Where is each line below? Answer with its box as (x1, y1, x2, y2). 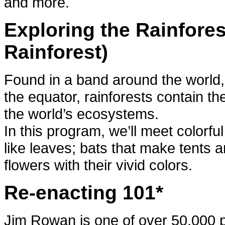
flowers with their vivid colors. (4, 157, 192, 174)
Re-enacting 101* (4, 182, 163, 204)
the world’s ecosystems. (4, 105, 159, 123)
